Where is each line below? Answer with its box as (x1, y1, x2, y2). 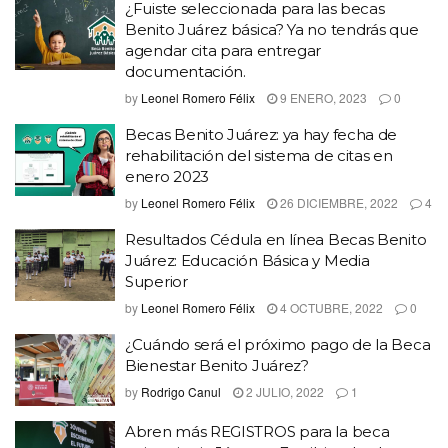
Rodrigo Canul (141, 383, 221, 400)
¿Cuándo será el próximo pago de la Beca (125, 335, 431, 354)
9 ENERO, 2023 (277, 89, 367, 106)
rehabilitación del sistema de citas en (125, 146, 393, 165)
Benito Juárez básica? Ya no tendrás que (125, 20, 419, 39)
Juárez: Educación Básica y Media (125, 251, 370, 270)
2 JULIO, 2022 (243, 383, 324, 400)
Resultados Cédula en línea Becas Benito (125, 230, 427, 249)
